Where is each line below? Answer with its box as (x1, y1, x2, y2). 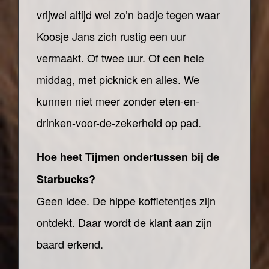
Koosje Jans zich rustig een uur (37, 28, 186, 44)
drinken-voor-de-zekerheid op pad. (37, 115, 201, 130)
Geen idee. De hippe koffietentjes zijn (37, 193, 216, 208)
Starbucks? (37, 171, 95, 187)
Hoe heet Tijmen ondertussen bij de (37, 149, 219, 165)
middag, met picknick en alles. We (37, 71, 199, 87)
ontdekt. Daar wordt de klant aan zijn (37, 214, 212, 230)
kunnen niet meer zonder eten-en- (37, 93, 199, 109)
